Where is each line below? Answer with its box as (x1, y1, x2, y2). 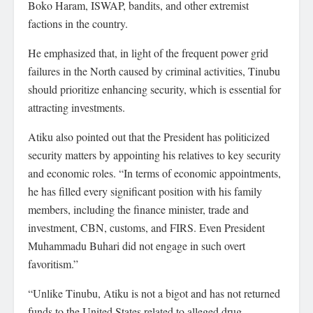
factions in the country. (28, 16, 128, 31)
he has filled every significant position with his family (28, 184, 262, 198)
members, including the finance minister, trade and (28, 202, 249, 217)
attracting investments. (28, 100, 125, 115)
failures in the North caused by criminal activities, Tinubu (28, 64, 280, 78)
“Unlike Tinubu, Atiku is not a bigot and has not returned (28, 286, 280, 300)
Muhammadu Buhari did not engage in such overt (28, 238, 245, 253)
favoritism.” (28, 256, 78, 271)
